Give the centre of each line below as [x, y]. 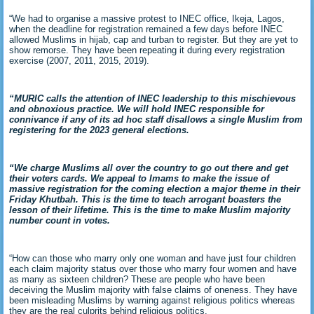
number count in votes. [60, 220]
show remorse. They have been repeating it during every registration [147, 50]
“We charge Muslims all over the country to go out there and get [149, 168]
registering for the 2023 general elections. [100, 130]
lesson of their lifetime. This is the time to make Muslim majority [150, 210]
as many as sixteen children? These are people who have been [137, 279]
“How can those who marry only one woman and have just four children [153, 258]
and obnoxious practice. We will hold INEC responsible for [137, 109]
